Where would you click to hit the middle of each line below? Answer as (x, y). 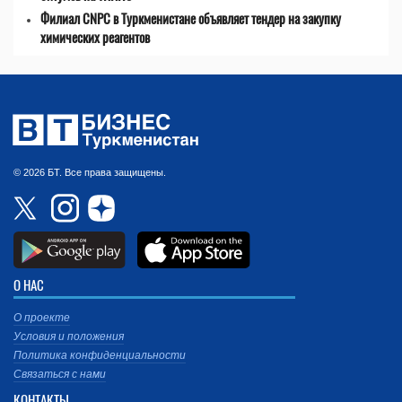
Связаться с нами (60, 375)
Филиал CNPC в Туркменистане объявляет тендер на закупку (191, 18)
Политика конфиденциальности (100, 356)
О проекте (42, 318)
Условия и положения (69, 337)
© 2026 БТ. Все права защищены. (90, 173)
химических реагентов (95, 37)
